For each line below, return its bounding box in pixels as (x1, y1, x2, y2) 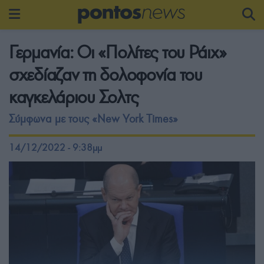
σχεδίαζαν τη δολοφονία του (9, 64, 202, 85)
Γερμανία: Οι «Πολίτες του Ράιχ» (9, 41, 226, 63)
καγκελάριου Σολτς (9, 86, 138, 108)
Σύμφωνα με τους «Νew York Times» (9, 112, 178, 126)
